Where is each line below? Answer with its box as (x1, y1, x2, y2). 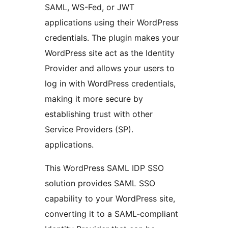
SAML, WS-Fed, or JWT (45, 2, 134, 13)
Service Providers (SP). (45, 124, 133, 135)
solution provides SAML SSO (45, 178, 155, 189)
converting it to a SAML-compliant (45, 209, 178, 219)
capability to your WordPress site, (45, 193, 175, 204)
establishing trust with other (45, 109, 153, 120)
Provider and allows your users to (45, 63, 175, 74)
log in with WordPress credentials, (45, 78, 176, 89)
